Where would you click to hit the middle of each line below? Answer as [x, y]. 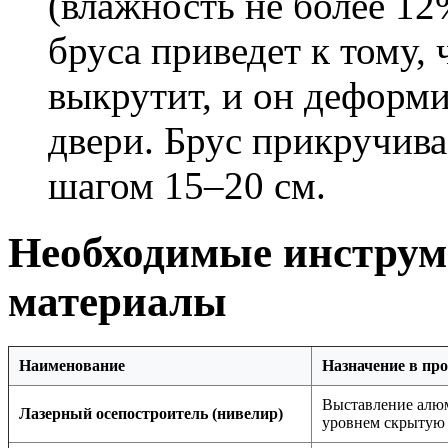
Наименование [72, 365]
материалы [117, 301]
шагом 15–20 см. [187, 186]
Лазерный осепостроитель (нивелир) [151, 413]
